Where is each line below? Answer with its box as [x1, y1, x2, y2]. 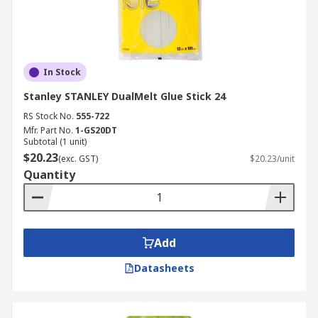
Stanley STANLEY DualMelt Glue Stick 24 [23, 89, 226, 103]
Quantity [23, 167, 75, 182]
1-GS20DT [75, 124, 117, 136]
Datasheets [133, 261, 194, 275]
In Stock [43, 66, 81, 78]
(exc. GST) [58, 153, 98, 165]
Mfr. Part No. [23, 124, 73, 136]
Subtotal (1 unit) [23, 136, 87, 148]
